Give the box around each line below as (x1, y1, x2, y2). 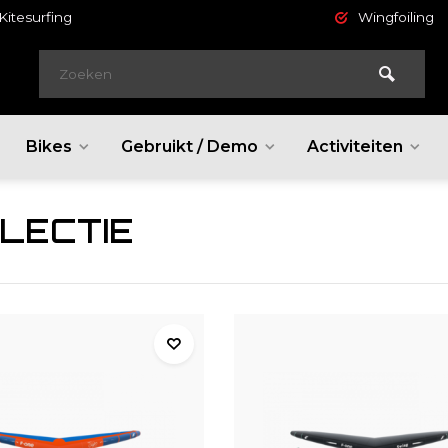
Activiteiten (307, 137, 403, 156)
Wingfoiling (358, 9, 435, 25)
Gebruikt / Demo (121, 137, 258, 156)
